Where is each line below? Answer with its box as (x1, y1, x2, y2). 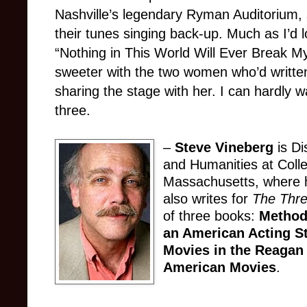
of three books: (163, 208, 260, 223)
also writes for (163, 191, 253, 206)
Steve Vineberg (175, 139, 274, 155)
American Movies (163, 259, 277, 275)
